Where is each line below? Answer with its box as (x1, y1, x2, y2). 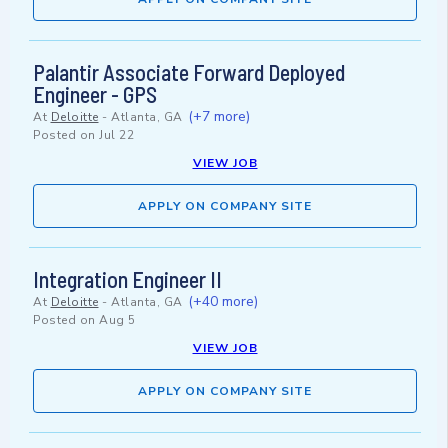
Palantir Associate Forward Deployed (33, 59, 345, 86)
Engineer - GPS (33, 81, 157, 108)
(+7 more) (188, 107, 250, 127)
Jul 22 (99, 127, 134, 144)
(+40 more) (188, 292, 258, 312)
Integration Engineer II (33, 266, 222, 293)
